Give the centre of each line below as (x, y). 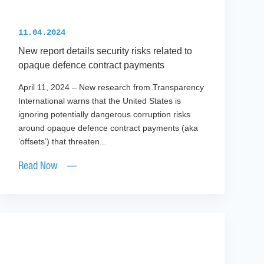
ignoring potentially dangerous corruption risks (104, 115)
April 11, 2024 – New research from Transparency (111, 88)
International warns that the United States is (99, 101)
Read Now (38, 166)
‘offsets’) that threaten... (62, 142)
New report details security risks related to (105, 51)
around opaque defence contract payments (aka (108, 128)
